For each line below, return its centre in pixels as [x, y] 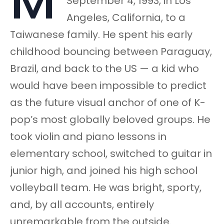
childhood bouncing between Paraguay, [111, 52]
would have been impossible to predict [108, 86]
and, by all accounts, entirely [82, 205]
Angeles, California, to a [126, 18]
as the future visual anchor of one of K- [108, 103]
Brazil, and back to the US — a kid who [104, 69]
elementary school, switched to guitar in [111, 154]
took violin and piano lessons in [88, 137]
